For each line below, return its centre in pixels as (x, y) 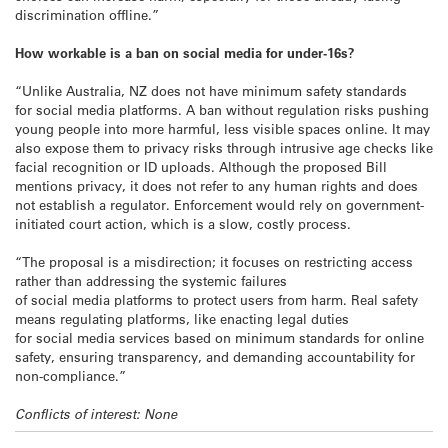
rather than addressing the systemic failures (151, 281)
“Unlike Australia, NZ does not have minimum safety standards (211, 90)
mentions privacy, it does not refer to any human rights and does (216, 185)
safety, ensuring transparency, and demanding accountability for (215, 357)
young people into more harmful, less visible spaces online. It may (222, 128)
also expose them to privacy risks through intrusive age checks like (224, 147)
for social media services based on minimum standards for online (219, 338)
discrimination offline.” (87, 14)
